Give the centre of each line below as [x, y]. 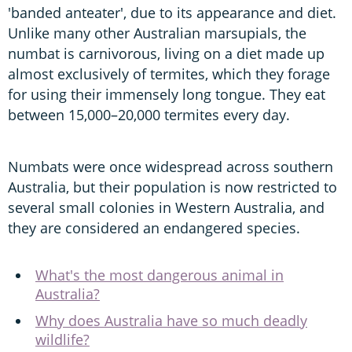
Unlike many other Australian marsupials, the [157, 33]
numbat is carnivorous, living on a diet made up [166, 54]
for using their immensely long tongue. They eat [167, 95]
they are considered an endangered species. [154, 228]
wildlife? [62, 340]
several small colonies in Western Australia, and [166, 208]
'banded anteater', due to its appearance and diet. [172, 13]
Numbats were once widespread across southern [170, 167]
